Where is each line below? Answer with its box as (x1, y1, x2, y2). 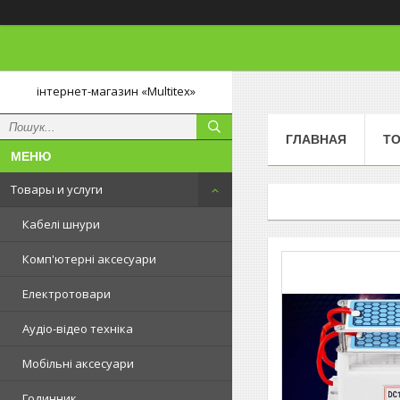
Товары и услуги (11, 181, 103, 197)
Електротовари (22, 286, 111, 302)
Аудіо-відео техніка (22, 321, 133, 337)
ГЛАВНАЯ (286, 131, 346, 146)
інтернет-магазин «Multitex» (37, 83, 196, 99)
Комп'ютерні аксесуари (22, 251, 156, 267)
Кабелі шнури (22, 216, 100, 232)
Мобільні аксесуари (22, 355, 134, 371)
